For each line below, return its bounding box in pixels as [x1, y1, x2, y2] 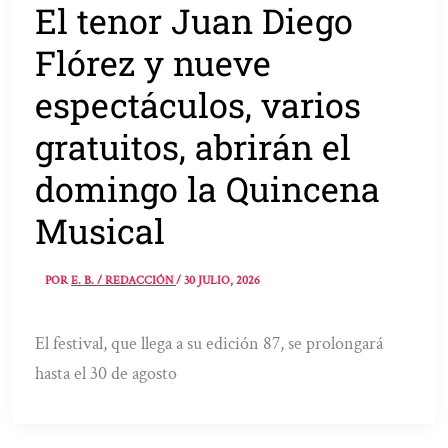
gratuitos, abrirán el [35, 123, 352, 169]
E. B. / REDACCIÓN [71, 273, 177, 289]
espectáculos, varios [35, 81, 362, 127]
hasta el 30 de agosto [35, 362, 178, 386]
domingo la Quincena [35, 165, 381, 211]
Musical [35, 207, 166, 253]
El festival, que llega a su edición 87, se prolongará [35, 332, 384, 356]
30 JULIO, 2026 [184, 273, 261, 289]
